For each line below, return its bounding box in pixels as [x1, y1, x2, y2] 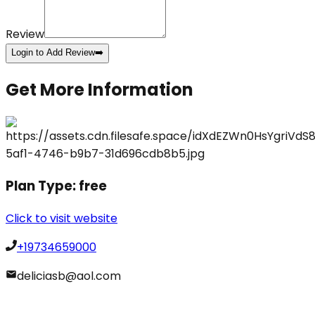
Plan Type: [6, 176, 79, 195]
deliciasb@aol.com [17, 267, 121, 284]
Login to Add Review [11, 47, 95, 58]
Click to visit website [6, 210, 117, 226]
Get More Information [6, 78, 193, 102]
